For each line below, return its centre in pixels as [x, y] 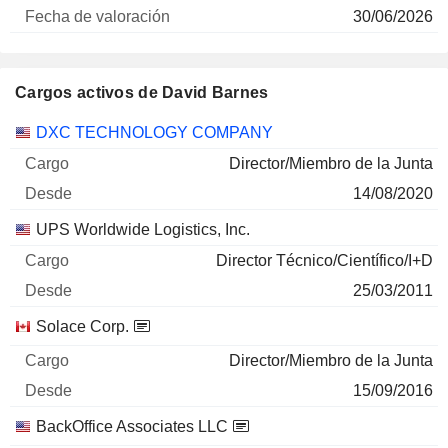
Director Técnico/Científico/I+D [324, 260]
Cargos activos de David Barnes [142, 92]
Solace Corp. [82, 326]
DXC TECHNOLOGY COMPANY [154, 132]
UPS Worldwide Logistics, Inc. [143, 229]
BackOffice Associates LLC [132, 426]
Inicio [169, 131]
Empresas [50, 131]
